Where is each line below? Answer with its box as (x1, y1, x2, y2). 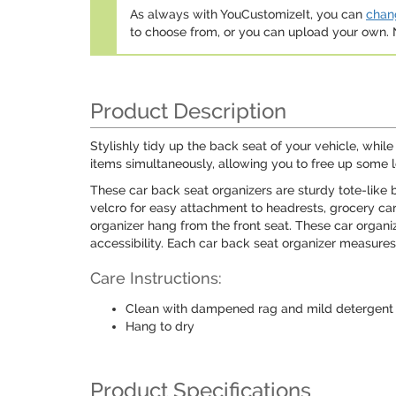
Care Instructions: (90, 269, 222, 287)
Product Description (90, 98, 286, 124)
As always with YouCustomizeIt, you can (130, 7, 366, 21)
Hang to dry (126, 319, 194, 333)
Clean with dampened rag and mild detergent (126, 301, 393, 316)
